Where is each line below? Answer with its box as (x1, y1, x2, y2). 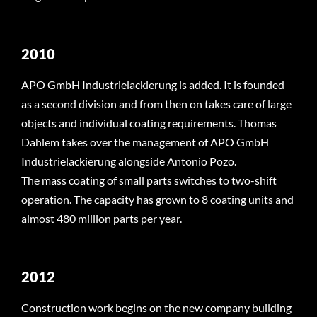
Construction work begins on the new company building (21, 301, 292, 315)
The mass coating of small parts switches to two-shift (21, 173, 277, 188)
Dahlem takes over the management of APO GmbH (21, 135, 269, 149)
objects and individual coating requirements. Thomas (21, 116, 277, 130)
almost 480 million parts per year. (21, 212, 182, 226)
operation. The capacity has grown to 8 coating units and (21, 192, 294, 207)
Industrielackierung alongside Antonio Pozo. (21, 154, 236, 168)
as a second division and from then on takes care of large (21, 97, 292, 111)
